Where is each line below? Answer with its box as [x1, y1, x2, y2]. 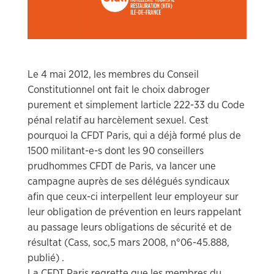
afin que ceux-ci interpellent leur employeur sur [28, 191, 239, 202]
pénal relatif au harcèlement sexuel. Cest [28, 114, 209, 125]
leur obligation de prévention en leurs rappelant [28, 206, 242, 217]
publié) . [28, 252, 64, 263]
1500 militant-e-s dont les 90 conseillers [28, 145, 204, 156]
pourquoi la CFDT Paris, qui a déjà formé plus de [28, 130, 241, 141]
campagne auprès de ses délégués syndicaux [28, 176, 229, 187]
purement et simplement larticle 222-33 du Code [28, 99, 245, 110]
